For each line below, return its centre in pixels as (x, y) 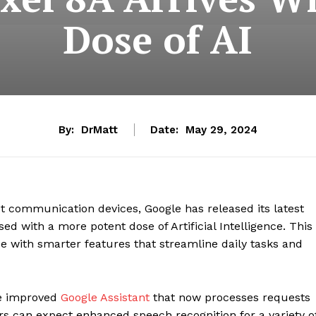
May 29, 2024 (221, 130)
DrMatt (99, 130)
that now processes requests (230, 298)
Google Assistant (105, 298)
